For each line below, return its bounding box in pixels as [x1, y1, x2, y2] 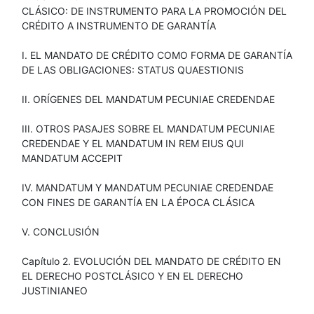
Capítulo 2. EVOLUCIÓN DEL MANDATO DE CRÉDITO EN [22, 254, 281, 267]
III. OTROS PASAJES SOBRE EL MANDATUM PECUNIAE [22, 122, 275, 135]
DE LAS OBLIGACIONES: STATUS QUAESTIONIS [22, 63, 244, 76]
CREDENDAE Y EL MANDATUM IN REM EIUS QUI [22, 137, 244, 149]
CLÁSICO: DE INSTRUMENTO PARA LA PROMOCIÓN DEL [22, 4, 287, 17]
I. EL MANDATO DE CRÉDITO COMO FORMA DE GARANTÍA [22, 48, 292, 61]
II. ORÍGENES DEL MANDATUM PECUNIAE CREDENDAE [22, 93, 275, 105]
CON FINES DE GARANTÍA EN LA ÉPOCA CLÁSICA [22, 196, 254, 208]
